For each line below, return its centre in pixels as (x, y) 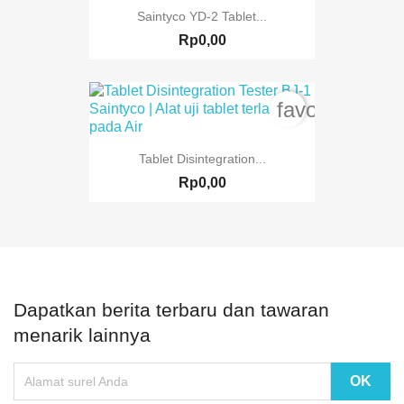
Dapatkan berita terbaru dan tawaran (171, 310)
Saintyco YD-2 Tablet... (202, 16)
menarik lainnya (82, 335)
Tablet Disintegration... (202, 159)
